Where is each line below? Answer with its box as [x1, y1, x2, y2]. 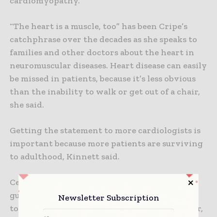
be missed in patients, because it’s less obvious [10, 73, 196, 84]
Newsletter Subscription [58, 192, 159, 202]
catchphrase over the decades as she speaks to [10, 34, 197, 45]
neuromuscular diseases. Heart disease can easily [10, 60, 207, 71]
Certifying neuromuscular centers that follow [10, 177, 199, 188]
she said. [10, 99, 44, 110]
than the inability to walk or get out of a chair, [10, 86, 200, 97]
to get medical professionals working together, [10, 203, 203, 214]
